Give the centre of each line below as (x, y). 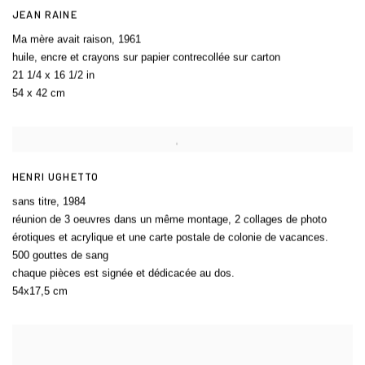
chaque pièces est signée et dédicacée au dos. (123, 273)
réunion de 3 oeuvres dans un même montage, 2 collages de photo (169, 219)
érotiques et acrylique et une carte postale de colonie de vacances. (170, 237)
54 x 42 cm (39, 93)
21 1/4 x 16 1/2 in (53, 75)
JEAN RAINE (45, 14)
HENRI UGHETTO (56, 176)
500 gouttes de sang (60, 255)
